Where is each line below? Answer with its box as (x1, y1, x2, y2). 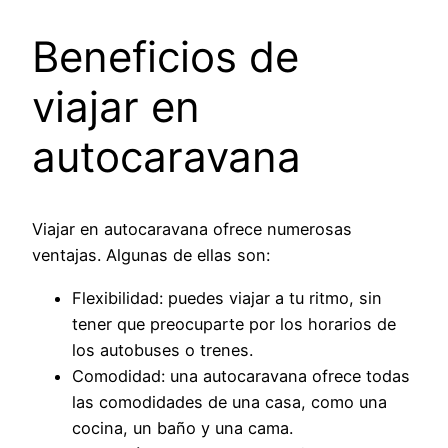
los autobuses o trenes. (72, 339, 253, 360)
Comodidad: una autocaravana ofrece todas (72, 365, 410, 386)
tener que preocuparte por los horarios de (72, 313, 396, 334)
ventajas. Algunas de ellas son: (32, 245, 270, 266)
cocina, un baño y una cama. (72, 417, 293, 438)
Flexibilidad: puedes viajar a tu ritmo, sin (72, 287, 382, 308)
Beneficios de (32, 30, 299, 82)
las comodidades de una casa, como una (72, 391, 387, 412)
